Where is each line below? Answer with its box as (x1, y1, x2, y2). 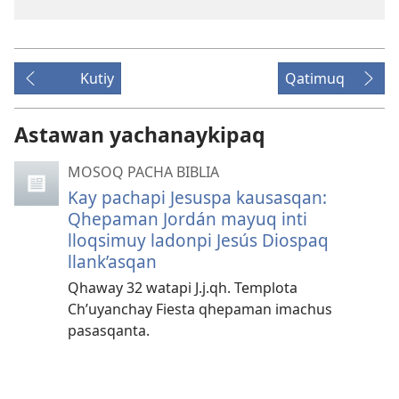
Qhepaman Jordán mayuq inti (68, 207, 307, 231)
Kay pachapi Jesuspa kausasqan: (68, 185, 327, 209)
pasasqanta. (68, 321, 150, 340)
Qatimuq (285, 69, 345, 88)
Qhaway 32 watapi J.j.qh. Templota (68, 278, 297, 297)
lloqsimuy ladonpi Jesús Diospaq (68, 228, 329, 252)
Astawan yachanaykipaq (14, 120, 265, 149)
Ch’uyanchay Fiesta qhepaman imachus (68, 299, 332, 319)
